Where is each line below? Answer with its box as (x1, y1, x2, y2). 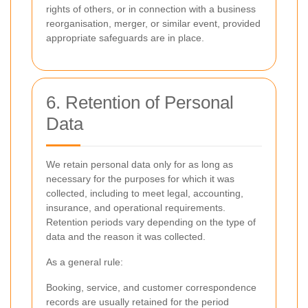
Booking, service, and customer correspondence (46, 282, 256, 293)
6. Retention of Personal (46, 92, 234, 113)
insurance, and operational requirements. (46, 202, 225, 213)
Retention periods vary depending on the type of (46, 217, 256, 228)
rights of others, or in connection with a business (46, 3, 256, 14)
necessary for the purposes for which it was (46, 173, 234, 184)
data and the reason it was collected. (46, 231, 206, 242)
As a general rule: (46, 256, 123, 267)
